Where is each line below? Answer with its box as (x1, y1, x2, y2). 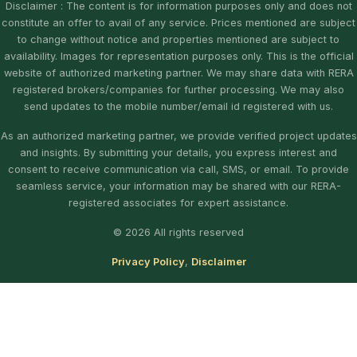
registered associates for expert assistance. (69, 196, 288, 209)
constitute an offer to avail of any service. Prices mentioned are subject (2, 16, 355, 29)
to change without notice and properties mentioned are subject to (18, 33, 339, 45)
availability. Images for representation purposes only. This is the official (3, 49, 354, 62)
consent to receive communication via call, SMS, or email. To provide (8, 163, 349, 175)
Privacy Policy (111, 255, 185, 268)
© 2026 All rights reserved (113, 226, 244, 238)
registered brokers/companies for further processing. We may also (13, 83, 344, 96)
